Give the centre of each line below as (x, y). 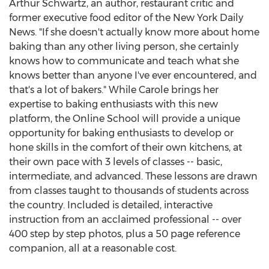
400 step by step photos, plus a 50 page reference (125, 234)
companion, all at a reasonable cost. (93, 248)
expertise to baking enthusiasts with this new (113, 104)
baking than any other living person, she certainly (124, 47)
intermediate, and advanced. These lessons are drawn (133, 176)
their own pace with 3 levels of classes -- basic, (116, 162)
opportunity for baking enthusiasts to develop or (121, 133)
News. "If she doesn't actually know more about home (134, 32)
